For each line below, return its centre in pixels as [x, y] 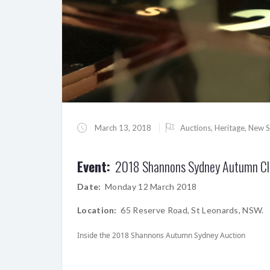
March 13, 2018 [123, 128]
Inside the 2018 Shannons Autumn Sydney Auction [161, 236]
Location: [97, 210]
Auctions [196, 128]
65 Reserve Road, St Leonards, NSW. [190, 210]
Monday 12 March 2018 [149, 187]
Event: [94, 167]
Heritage [230, 128]
